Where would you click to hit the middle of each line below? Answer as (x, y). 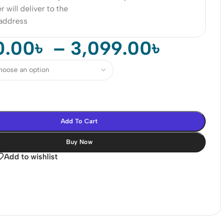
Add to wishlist (31, 156)
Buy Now (79, 142)
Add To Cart (79, 121)
